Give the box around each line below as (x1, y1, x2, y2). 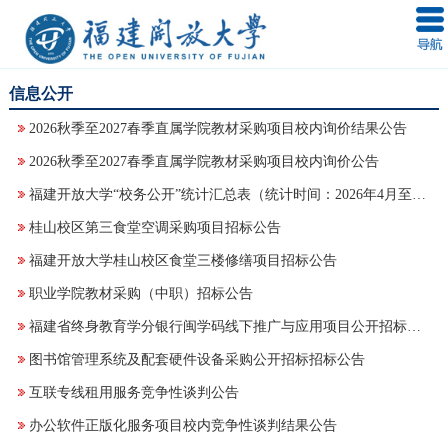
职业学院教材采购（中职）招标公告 (28, 285, 253, 301)
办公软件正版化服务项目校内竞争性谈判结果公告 (28, 417, 337, 433)
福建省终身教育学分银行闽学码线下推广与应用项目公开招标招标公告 (406, 318, 421, 334)
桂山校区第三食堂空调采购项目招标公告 (28, 219, 281, 235)
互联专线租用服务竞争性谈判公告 (28, 384, 239, 400)
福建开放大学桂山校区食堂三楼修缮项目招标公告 (28, 252, 337, 268)
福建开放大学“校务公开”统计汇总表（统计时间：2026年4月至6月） (411, 186, 426, 202)
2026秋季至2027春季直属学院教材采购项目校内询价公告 (28, 153, 379, 169)
